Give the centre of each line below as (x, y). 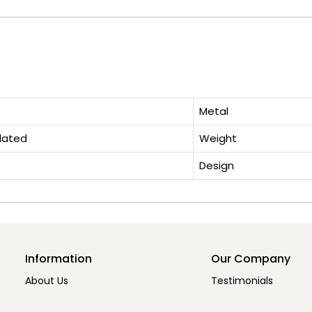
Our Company (250, 259)
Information (58, 259)
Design (217, 166)
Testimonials (242, 281)
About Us (47, 281)
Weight (218, 139)
